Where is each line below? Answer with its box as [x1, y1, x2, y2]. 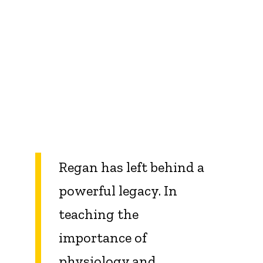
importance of [59, 229, 147, 247]
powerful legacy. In [59, 182, 177, 200]
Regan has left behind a [59, 159, 204, 176]
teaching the [59, 205, 139, 223]
